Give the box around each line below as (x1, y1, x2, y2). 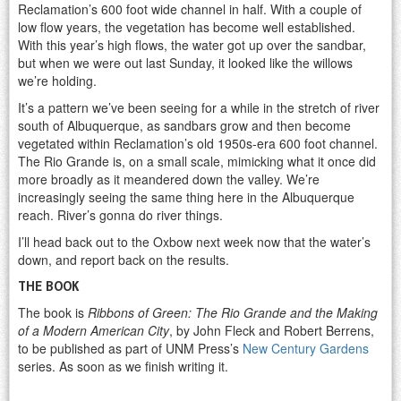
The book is (18, 303, 88, 322)
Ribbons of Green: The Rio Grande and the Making (88, 303, 378, 322)
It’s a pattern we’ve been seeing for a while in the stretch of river (18, 98, 380, 117)
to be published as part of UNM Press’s (18, 339, 243, 358)
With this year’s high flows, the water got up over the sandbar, (18, 36, 366, 55)
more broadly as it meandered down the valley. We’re (18, 170, 320, 189)
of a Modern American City (18, 321, 169, 340)
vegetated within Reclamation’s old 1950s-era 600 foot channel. (18, 134, 378, 153)
